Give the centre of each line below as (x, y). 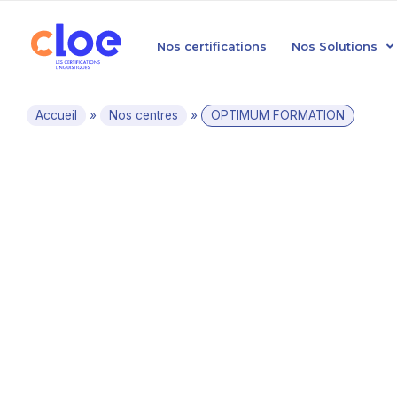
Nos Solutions (335, 46)
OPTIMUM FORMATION (278, 115)
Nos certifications (212, 46)
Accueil (56, 115)
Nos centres (144, 115)
